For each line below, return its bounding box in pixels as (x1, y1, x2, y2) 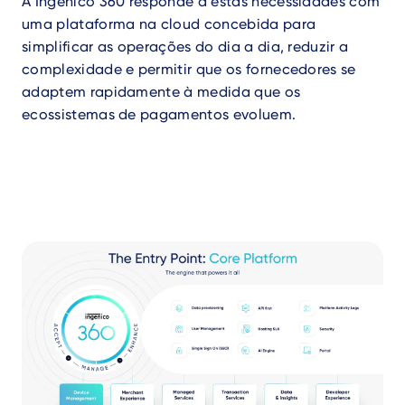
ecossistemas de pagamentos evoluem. (22, 106, 297, 123)
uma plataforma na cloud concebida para (22, 15, 316, 33)
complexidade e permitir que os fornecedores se (22, 61, 356, 78)
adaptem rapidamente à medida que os (22, 83, 301, 100)
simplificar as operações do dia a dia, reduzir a (22, 38, 349, 55)
